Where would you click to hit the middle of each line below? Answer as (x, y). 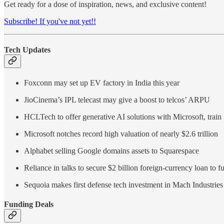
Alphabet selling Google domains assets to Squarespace (111, 151)
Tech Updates (27, 49)
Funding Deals (29, 204)
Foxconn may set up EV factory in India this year (102, 83)
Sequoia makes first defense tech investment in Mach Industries (123, 185)
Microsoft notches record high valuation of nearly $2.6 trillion (121, 134)
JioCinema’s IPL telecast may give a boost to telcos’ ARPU (117, 100)
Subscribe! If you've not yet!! (50, 21)
